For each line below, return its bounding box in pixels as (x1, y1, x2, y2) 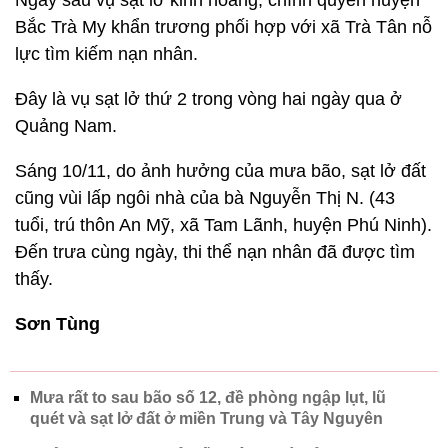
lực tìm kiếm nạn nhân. (15, 44, 198, 64)
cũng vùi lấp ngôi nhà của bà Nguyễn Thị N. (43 (15, 188, 395, 208)
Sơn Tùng (15, 314, 100, 334)
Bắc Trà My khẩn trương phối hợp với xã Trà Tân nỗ (15, 17, 432, 37)
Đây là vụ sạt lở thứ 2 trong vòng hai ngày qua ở (15, 89, 402, 109)
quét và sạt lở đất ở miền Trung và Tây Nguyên (30, 410, 383, 427)
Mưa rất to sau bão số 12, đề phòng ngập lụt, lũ (30, 389, 386, 406)
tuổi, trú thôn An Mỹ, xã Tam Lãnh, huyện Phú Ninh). (15, 215, 432, 235)
